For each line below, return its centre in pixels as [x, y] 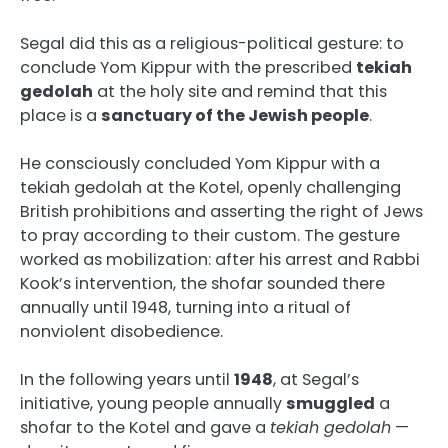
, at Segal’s [316, 380]
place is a [60, 116]
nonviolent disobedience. [121, 332]
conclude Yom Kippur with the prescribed [188, 68]
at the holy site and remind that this [240, 92]
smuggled [330, 404]
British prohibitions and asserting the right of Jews [221, 212]
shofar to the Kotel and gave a [145, 428]
